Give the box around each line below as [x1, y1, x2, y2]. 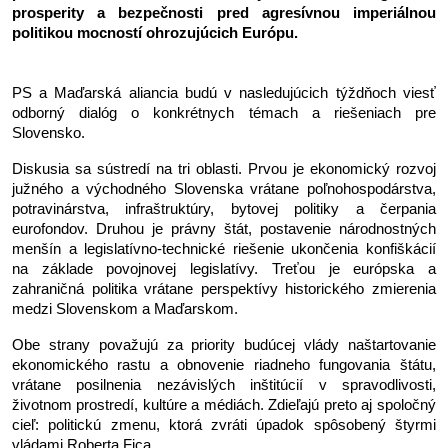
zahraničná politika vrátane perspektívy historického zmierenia [12, 280, 436, 297]
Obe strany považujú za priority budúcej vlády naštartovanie [12, 336, 436, 353]
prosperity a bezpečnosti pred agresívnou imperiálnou [12, 4, 436, 21]
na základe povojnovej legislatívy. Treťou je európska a [12, 260, 436, 277]
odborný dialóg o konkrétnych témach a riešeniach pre [12, 104, 436, 121]
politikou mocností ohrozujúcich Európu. [12, 24, 298, 41]
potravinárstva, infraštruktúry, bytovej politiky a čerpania [12, 200, 436, 217]
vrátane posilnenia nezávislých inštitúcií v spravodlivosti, [12, 376, 436, 393]
